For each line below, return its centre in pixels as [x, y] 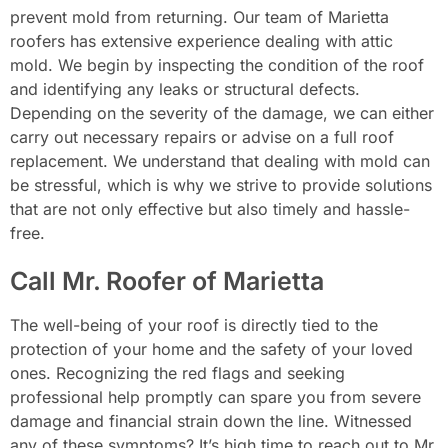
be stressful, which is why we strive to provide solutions [221, 184]
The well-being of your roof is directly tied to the [194, 324]
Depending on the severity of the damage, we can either [222, 112]
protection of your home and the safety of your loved [211, 348]
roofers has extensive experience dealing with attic [201, 40]
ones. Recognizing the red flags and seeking [177, 372]
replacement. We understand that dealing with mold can [220, 160]
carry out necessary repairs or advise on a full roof [202, 136]
